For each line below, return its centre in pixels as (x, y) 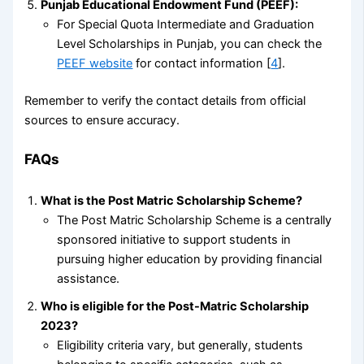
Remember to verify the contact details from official (165, 100)
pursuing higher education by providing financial (190, 260)
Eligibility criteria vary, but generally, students (180, 346)
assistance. (89, 279)
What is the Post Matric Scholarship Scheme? (172, 201)
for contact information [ (202, 63)
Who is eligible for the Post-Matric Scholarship (175, 307)
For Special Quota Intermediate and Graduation (186, 24)
